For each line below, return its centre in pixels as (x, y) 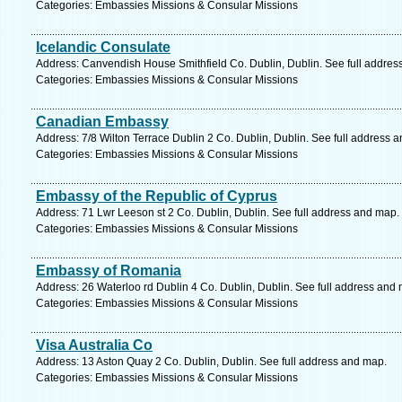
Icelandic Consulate (103, 47)
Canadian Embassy (102, 122)
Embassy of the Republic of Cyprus (157, 196)
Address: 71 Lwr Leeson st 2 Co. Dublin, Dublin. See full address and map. (218, 213)
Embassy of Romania (109, 271)
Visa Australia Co (94, 345)
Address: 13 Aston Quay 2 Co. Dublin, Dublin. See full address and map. (211, 362)
